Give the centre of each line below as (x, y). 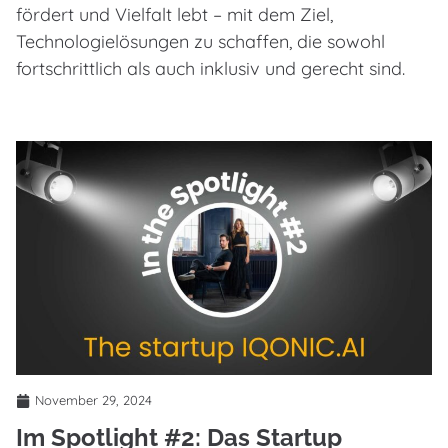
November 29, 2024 (93, 400)
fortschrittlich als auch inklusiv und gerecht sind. (210, 69)
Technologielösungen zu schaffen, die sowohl (200, 42)
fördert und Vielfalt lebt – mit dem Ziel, (174, 15)
